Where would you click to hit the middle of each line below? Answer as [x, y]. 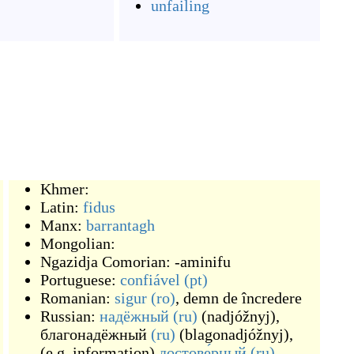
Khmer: [65, 189]
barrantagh [121, 225]
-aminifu [203, 262]
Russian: [70, 316]
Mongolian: [78, 243]
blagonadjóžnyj [234, 334]
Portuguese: [80, 280]
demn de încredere [243, 298]
